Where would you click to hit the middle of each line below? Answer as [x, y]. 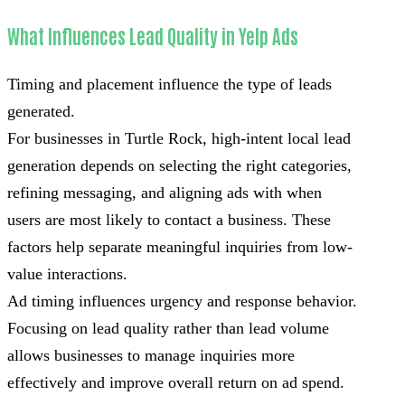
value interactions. [67, 274]
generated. [41, 112]
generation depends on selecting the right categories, [179, 166]
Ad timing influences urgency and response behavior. [182, 301]
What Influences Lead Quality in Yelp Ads [153, 36]
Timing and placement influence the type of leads [170, 85]
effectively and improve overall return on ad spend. [176, 383]
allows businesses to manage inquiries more [151, 356]
